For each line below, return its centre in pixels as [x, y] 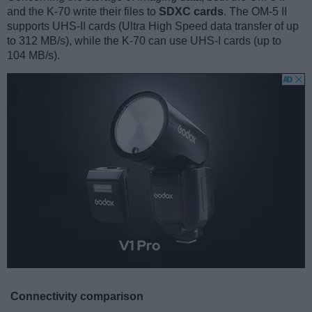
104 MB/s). [33, 55]
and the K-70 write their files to [83, 11]
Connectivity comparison [77, 296]
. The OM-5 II [255, 11]
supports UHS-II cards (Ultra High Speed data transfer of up [153, 26]
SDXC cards [191, 11]
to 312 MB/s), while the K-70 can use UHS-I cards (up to [144, 40]
